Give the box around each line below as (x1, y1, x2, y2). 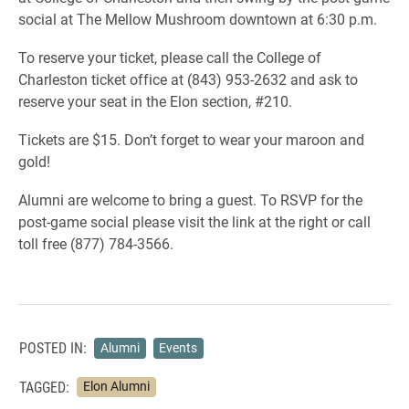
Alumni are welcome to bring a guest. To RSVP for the (18, 190, 362, 209)
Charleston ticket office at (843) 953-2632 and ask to (18, 69, 358, 89)
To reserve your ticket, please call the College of (18, 47, 321, 67)
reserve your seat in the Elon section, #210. (18, 91, 292, 110)
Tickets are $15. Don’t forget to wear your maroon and (18, 130, 364, 149)
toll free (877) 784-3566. (18, 234, 173, 253)
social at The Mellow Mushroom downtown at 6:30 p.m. (18, 9, 377, 28)
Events (159, 339, 198, 356)
